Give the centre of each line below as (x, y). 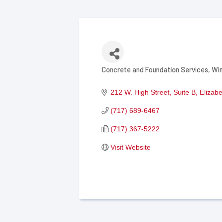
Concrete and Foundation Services (155, 69)
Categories (123, 77)
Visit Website (130, 147)
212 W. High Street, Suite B (153, 92)
